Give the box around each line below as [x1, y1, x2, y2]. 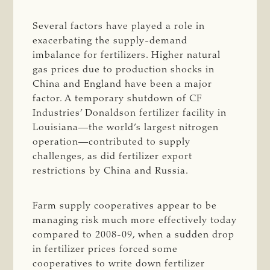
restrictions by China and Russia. [33, 166, 189, 176]
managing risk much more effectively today [33, 215, 237, 225]
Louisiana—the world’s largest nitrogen [33, 122, 219, 133]
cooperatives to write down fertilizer [33, 259, 206, 269]
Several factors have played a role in [33, 21, 206, 31]
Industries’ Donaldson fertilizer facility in [33, 108, 227, 118]
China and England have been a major [33, 79, 213, 89]
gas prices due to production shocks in [33, 64, 215, 75]
